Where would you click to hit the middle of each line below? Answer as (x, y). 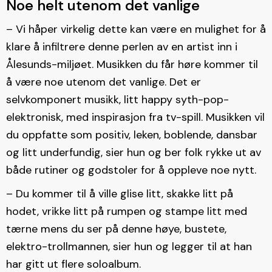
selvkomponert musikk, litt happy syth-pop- (117, 99)
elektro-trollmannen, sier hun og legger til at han (129, 246)
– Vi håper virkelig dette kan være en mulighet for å (136, 29)
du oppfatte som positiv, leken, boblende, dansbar (132, 134)
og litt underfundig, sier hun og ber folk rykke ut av (134, 152)
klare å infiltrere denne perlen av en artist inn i (122, 46)
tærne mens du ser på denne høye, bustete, (116, 229)
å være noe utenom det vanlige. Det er (104, 82)
